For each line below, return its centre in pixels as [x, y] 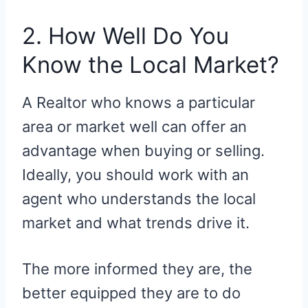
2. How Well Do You [125, 36]
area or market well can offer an [134, 126]
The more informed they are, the [137, 268]
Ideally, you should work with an [135, 174]
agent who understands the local [139, 198]
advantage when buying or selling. [143, 150]
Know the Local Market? [151, 65]
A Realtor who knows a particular [139, 102]
